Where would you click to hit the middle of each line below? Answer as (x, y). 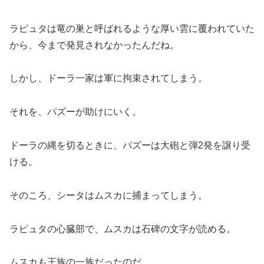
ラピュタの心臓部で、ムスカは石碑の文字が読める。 (123, 229)
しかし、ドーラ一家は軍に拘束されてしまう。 (108, 78)
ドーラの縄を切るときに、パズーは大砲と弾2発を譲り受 (130, 146)
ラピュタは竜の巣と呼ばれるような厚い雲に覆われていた (132, 28)
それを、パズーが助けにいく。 (75, 112)
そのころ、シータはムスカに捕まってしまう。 (108, 195)
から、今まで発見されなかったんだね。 (94, 45)
